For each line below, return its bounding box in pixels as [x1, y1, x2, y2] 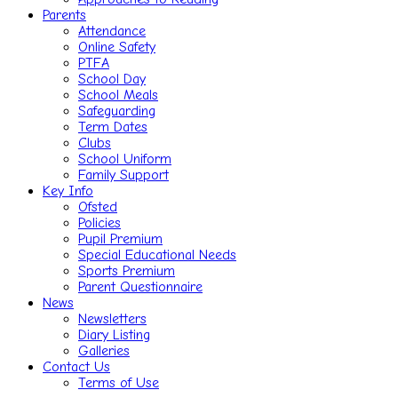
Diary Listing [78, 327, 150, 343]
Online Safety [78, 39, 155, 55]
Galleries [78, 343, 130, 359]
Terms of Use [78, 375, 159, 391]
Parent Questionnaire [78, 279, 203, 295]
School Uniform [78, 151, 171, 167]
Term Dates [78, 119, 147, 135]
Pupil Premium [78, 231, 163, 247]
